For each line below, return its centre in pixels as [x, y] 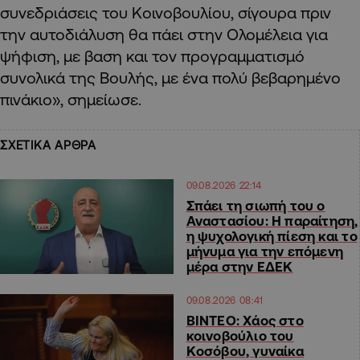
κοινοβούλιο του [240, 336]
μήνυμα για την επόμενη [265, 252]
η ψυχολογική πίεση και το [272, 236]
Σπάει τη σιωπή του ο [256, 206]
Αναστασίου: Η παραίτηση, [272, 221]
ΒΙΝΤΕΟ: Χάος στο [245, 321]
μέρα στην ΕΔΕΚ [239, 267]
